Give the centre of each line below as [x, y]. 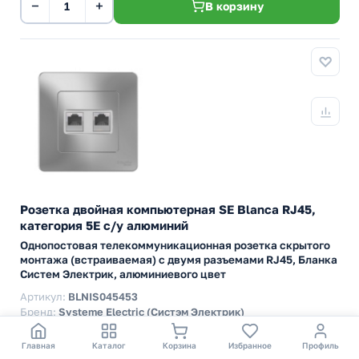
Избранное [250, 345]
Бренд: [39, 312]
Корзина [179, 345]
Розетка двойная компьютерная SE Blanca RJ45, [168, 209]
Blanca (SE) [311, 337]
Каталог [109, 345]
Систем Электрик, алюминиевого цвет [123, 274]
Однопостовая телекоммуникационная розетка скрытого [175, 245]
